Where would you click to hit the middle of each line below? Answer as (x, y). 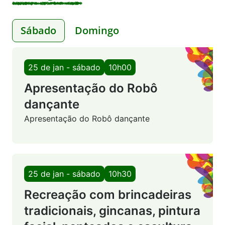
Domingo (97, 30)
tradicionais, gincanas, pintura (112, 210)
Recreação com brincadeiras (108, 194)
